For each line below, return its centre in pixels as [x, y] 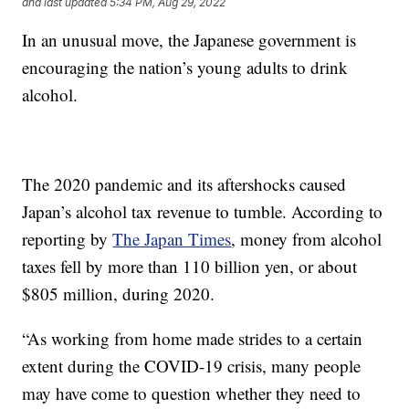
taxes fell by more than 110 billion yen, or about [190, 267]
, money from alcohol [307, 239]
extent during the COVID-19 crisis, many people [192, 366]
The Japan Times [172, 239]
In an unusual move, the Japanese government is [189, 40]
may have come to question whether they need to [192, 393]
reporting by [68, 239]
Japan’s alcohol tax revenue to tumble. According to [203, 212]
